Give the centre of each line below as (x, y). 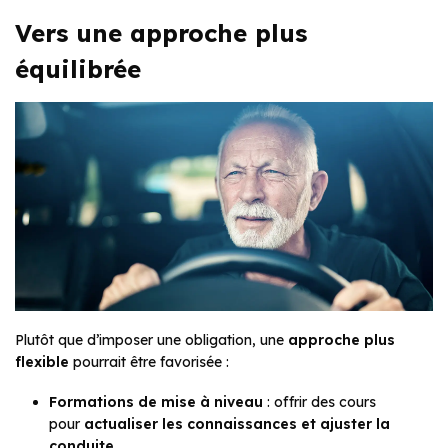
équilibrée (78, 69)
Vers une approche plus (161, 33)
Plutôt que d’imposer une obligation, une (151, 340)
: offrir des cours (319, 402)
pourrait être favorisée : (149, 362)
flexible (42, 362)
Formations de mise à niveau (156, 402)
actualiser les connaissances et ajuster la (237, 424)
